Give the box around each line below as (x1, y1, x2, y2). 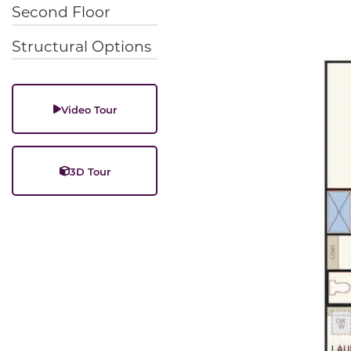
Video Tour (60, 102, 117, 116)
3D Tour (69, 164, 110, 178)
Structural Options (12, 35, 151, 56)
